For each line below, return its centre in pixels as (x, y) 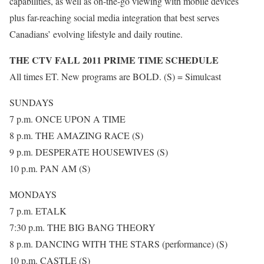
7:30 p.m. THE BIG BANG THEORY (82, 227)
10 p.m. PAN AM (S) (50, 169)
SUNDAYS (32, 103)
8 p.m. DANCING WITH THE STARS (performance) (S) (118, 244)
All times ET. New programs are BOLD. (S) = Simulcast (115, 77)
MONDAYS (33, 194)
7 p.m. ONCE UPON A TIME (67, 119)
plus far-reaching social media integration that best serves (114, 18)
